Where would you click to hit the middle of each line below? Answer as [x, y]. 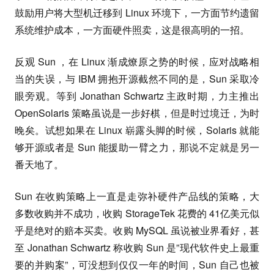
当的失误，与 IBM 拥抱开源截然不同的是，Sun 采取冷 [137, 79]
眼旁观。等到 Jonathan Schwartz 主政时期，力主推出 [137, 96]
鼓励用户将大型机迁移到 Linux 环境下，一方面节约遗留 [137, 13]
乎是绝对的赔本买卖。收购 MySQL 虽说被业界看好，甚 [137, 230]
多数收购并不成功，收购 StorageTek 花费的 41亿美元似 [137, 213]
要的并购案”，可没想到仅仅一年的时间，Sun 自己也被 [137, 265]
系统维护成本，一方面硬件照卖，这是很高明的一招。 [132, 30]
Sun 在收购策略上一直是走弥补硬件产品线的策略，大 [137, 196]
